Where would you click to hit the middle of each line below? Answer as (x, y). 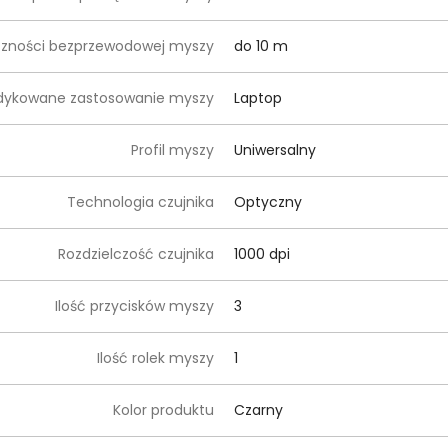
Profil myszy (172, 150)
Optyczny (268, 202)
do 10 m (261, 46)
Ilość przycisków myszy (134, 306)
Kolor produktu (163, 410)
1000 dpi (262, 254)
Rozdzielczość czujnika (136, 254)
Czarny (258, 410)
